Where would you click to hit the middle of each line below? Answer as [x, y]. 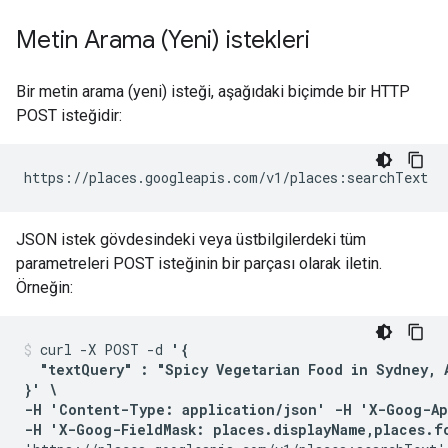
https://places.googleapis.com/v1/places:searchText [226, 177]
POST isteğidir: [69, 115]
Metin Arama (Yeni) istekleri [163, 40]
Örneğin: [44, 287]
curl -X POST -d [105, 349]
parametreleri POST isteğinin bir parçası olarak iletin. [199, 263]
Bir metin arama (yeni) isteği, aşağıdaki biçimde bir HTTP [213, 91]
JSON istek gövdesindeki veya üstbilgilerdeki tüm [191, 239]
